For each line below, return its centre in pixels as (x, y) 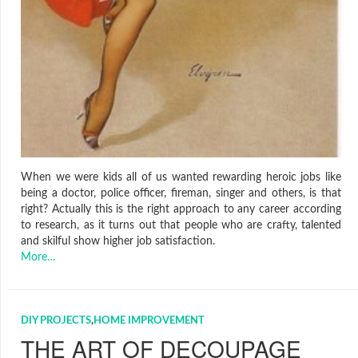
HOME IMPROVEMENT (149, 320)
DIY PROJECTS (56, 320)
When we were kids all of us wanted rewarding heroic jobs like (181, 177)
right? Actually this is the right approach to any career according (181, 209)
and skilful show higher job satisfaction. (118, 241)
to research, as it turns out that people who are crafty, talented (181, 225)
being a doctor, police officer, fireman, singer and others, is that (181, 193)
